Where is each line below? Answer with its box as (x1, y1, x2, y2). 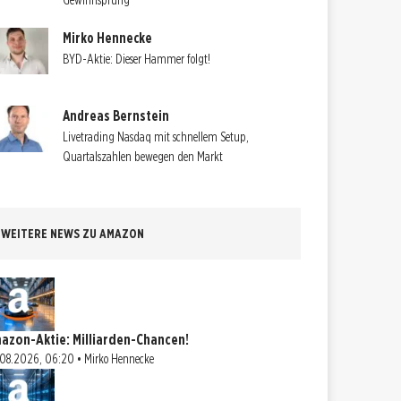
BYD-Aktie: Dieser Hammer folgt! (63, 51, 211, 66)
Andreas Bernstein (63, 107, 170, 124)
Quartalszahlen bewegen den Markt (63, 149, 224, 164)
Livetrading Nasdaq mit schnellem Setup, (63, 129, 250, 144)
